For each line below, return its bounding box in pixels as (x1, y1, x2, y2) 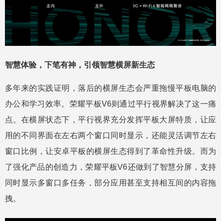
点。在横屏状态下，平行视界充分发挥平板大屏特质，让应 (5, 115, 216, 124)
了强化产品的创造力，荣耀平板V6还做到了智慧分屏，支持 (5, 162, 216, 171)
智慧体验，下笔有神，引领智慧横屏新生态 (5, 60, 155, 69)
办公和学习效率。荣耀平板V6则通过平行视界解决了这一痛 (5, 99, 216, 108)
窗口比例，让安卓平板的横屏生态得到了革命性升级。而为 (5, 147, 216, 155)
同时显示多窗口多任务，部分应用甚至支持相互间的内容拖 (5, 178, 216, 187)
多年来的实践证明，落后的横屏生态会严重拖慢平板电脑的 (5, 83, 216, 92)
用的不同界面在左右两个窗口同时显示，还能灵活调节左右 (5, 131, 216, 140)
